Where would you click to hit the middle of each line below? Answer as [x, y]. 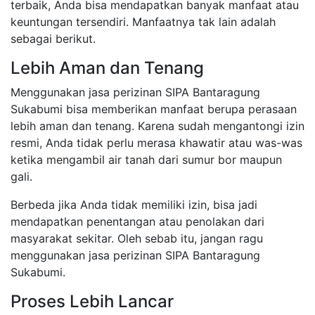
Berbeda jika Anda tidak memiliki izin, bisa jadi [134, 205]
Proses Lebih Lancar [92, 302]
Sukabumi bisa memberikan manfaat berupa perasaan [154, 109]
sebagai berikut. [53, 39]
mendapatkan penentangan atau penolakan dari [137, 222]
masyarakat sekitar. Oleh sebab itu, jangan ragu [137, 239]
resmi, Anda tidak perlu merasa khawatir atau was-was [156, 143]
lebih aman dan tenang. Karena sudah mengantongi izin [157, 126]
